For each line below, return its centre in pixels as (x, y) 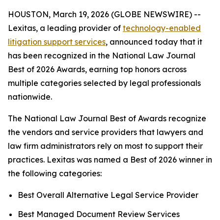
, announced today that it (154, 42)
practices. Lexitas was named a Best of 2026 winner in (110, 160)
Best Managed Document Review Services (99, 214)
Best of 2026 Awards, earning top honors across (97, 69)
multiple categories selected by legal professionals (104, 83)
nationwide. (30, 97)
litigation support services (57, 42)
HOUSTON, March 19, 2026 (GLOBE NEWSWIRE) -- (104, 14)
